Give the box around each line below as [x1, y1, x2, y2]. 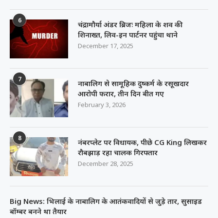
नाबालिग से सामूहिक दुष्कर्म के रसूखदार [78, 78, 189, 89]
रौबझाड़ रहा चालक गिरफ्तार [78, 147, 158, 158]
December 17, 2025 [78, 41, 133, 51]
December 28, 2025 [78, 159, 133, 168]
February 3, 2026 [78, 100, 126, 109]
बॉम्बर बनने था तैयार [10, 206, 67, 217]
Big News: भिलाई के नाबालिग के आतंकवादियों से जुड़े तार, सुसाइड [10, 196, 202, 206]
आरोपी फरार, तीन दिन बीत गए [78, 89, 164, 99]
